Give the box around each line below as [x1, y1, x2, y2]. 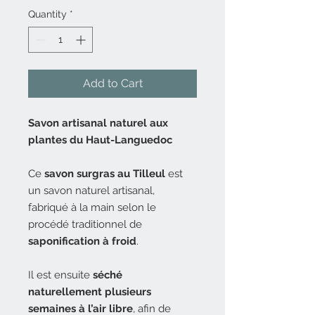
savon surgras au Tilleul [44, 167, 165, 180]
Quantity [28, 8, 67, 20]
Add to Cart [82, 77, 143, 90]
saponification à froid [28, 235, 136, 247]
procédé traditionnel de [28, 218, 142, 231]
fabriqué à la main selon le [28, 201, 156, 214]
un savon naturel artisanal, [28, 184, 155, 197]
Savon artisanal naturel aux [28, 117, 168, 129]
